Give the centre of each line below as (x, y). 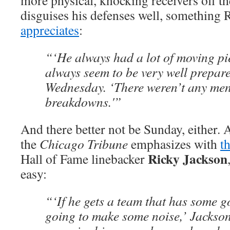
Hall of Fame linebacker (84, 159)
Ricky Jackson (188, 159)
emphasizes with (174, 144)
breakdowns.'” (83, 102)
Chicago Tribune (84, 144)
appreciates (50, 30)
